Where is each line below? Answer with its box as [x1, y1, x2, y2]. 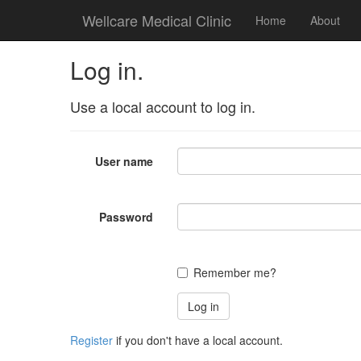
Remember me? [193, 264, 277, 280]
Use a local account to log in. [70, 96, 255, 117]
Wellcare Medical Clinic [82, 10, 231, 31]
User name [95, 153, 154, 169]
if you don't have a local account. [113, 332, 283, 348]
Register [70, 332, 113, 348]
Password [99, 209, 154, 225]
